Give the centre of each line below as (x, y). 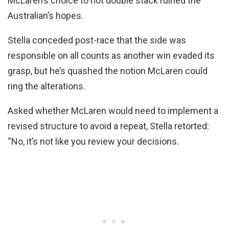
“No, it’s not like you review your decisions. (93, 141)
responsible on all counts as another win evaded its (111, 55)
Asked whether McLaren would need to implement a (113, 110)
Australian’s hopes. (45, 15)
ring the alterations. (47, 86)
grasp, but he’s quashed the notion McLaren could (108, 71)
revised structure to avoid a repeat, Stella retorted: (108, 126)
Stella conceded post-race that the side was (97, 40)
